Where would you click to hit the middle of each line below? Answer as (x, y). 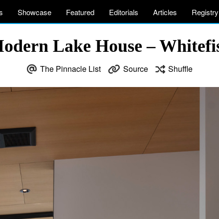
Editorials (124, 12)
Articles (165, 12)
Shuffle (180, 69)
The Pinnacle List (70, 69)
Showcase (34, 12)
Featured (80, 12)
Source (135, 69)
